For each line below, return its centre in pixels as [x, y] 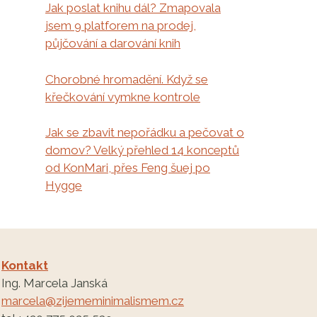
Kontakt [25, 266]
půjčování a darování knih [113, 44]
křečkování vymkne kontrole [123, 97]
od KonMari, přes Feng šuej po [128, 168]
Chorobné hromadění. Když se [127, 79]
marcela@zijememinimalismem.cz [93, 301]
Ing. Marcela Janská [54, 283]
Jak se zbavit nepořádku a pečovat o [145, 133]
